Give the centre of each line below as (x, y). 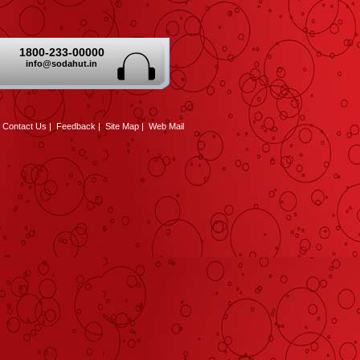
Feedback (76, 126)
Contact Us (25, 126)
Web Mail (166, 126)
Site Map (122, 126)
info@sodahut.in (61, 63)
